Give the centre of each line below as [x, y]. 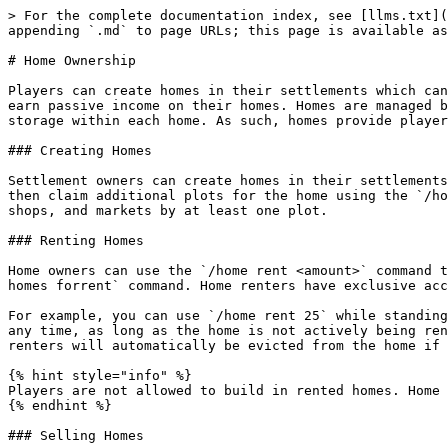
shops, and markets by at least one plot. [168, 210]
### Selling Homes [76, 435]
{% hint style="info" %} [100, 375]
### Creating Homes [80, 150]
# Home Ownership [72, 60]
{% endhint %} [60, 405]
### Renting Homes [76, 240]
